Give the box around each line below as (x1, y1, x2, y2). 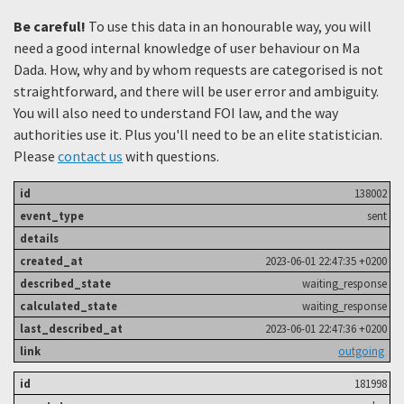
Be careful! (14, 16, 86, 35)
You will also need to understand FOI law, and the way (14, 103, 338, 122)
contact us (58, 146, 123, 165)
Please (14, 146, 58, 165)
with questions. (123, 146, 219, 165)
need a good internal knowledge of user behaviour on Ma (14, 38, 360, 57)
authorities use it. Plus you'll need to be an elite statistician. (14, 124, 382, 143)
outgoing (338, 343, 384, 358)
